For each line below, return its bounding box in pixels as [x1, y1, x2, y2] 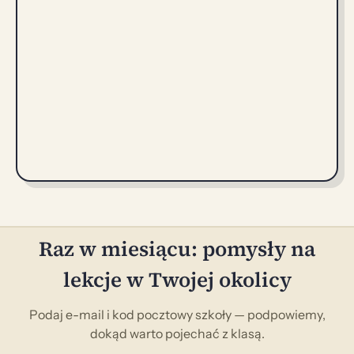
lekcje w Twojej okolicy [62, 265, 292, 294]
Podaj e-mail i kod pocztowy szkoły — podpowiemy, [28, 306, 326, 322]
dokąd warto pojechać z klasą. [89, 325, 265, 341]
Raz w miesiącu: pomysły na [39, 234, 315, 263]
